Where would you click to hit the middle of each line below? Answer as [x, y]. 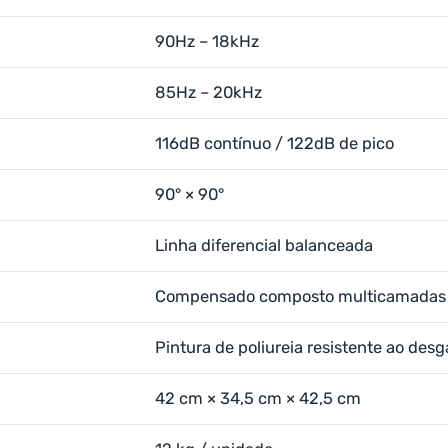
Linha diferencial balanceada [264, 245]
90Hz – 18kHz [207, 41]
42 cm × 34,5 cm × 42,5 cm [258, 398]
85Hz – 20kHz [208, 92]
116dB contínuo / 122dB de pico [274, 143]
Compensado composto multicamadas [300, 296]
